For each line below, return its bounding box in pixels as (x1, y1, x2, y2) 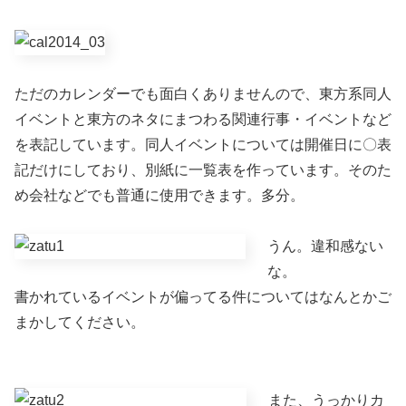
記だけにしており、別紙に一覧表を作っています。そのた (14, 161, 391, 178)
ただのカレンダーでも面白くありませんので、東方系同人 (14, 85, 391, 101)
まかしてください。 (14, 314, 145, 331)
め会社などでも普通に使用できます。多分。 (14, 187, 304, 203)
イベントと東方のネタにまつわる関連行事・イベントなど (14, 111, 391, 127)
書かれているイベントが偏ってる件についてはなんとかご (14, 289, 391, 305)
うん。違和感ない (267, 238, 383, 255)
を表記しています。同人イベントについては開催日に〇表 (14, 136, 391, 152)
